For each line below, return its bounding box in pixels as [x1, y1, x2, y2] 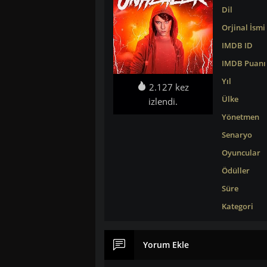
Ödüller [221, 165, 250, 176]
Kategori [221, 201, 253, 212]
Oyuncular [221, 147, 260, 158]
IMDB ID [221, 40, 253, 51]
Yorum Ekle [142, 239, 189, 250]
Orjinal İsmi [221, 22, 265, 33]
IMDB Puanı [221, 58, 266, 69]
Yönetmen [221, 111, 259, 122]
